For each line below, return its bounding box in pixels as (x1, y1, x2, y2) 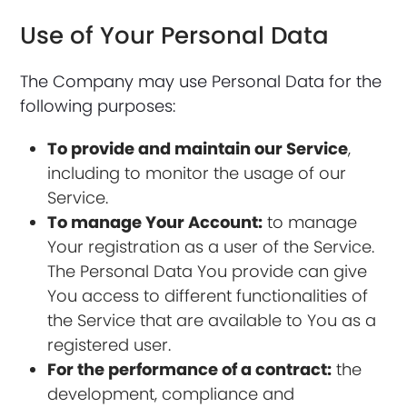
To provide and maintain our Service (47, 137, 349, 160)
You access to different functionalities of (47, 284, 369, 307)
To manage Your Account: (47, 211, 263, 233)
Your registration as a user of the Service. (47, 235, 375, 258)
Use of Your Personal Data (20, 19, 330, 52)
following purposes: (20, 94, 176, 117)
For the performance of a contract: (47, 358, 333, 381)
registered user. (47, 333, 172, 356)
